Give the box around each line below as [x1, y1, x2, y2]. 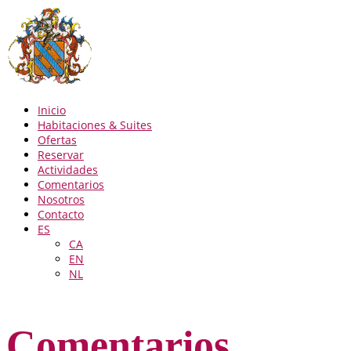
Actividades [38, 162, 98, 177]
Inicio [38, 103, 66, 118]
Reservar [38, 147, 84, 162]
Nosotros [38, 192, 85, 207]
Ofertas [38, 132, 77, 147]
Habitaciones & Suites [38, 118, 152, 132]
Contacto [38, 207, 84, 222]
